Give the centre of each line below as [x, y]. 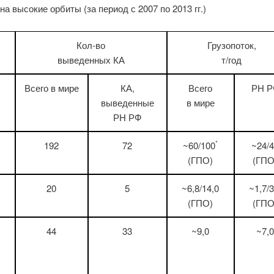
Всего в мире [51, 87]
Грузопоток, [231, 45]
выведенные [127, 102]
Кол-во [91, 45]
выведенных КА [91, 59]
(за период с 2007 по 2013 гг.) [145, 9]
